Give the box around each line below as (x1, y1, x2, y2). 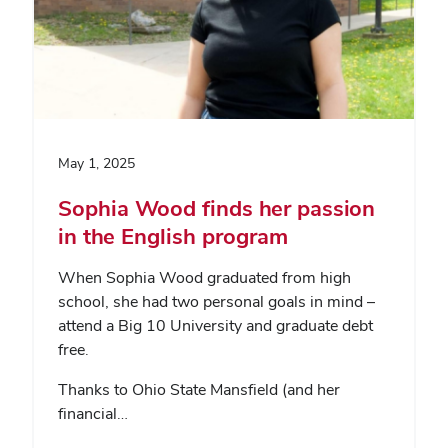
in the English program (58, 221, 288, 250)
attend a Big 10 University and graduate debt (58, 314, 373, 336)
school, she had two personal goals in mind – (58, 290, 375, 312)
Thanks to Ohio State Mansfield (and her (58, 378, 340, 400)
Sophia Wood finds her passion (58, 193, 375, 222)
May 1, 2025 (58, 153, 135, 172)
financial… (58, 402, 128, 424)
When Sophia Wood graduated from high (58, 266, 351, 288)
